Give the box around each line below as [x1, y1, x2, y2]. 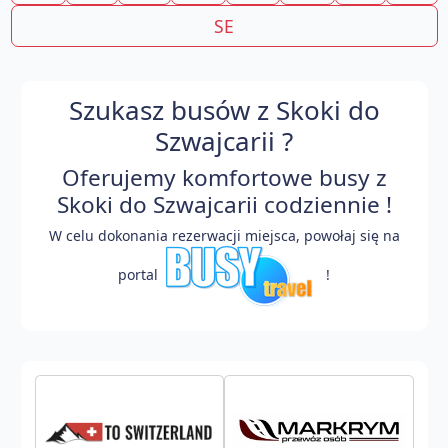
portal [118, 265, 162, 284]
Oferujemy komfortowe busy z [61, 161, 387, 193]
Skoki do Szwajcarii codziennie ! [56, 188, 392, 220]
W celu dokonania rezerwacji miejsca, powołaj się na [48, 225, 400, 245]
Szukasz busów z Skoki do [68, 91, 380, 128]
